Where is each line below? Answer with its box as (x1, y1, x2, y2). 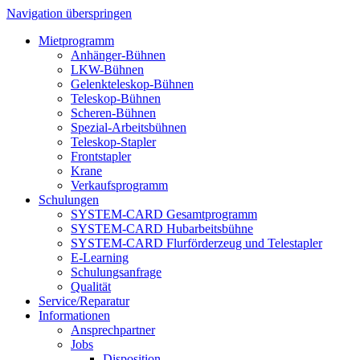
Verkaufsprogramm (71, 178, 168, 192)
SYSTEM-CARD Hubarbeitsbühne (71, 222, 253, 235)
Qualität (71, 280, 111, 293)
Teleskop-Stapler (71, 135, 156, 149)
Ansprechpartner (71, 323, 155, 337)
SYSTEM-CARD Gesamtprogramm (71, 207, 257, 221)
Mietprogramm (39, 34, 114, 47)
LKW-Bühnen (71, 63, 144, 76)
